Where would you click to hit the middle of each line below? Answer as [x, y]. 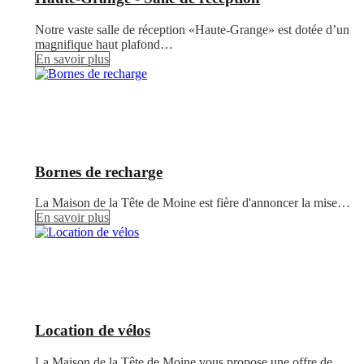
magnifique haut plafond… [104, 45]
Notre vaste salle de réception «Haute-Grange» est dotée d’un [192, 30]
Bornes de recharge [99, 171]
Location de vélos [93, 331]
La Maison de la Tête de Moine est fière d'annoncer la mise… [193, 203]
